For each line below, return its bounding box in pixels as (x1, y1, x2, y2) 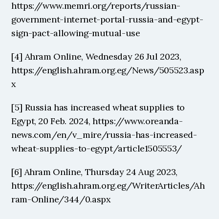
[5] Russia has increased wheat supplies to (11, 102, 185, 113)
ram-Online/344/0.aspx (11, 194, 111, 205)
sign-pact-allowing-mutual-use (11, 27, 140, 39)
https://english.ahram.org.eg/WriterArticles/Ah (11, 180, 205, 191)
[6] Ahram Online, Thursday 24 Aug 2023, (11, 166, 177, 177)
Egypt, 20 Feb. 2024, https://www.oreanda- (11, 115, 183, 127)
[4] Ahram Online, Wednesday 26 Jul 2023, (11, 51, 181, 62)
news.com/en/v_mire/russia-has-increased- (11, 129, 197, 140)
